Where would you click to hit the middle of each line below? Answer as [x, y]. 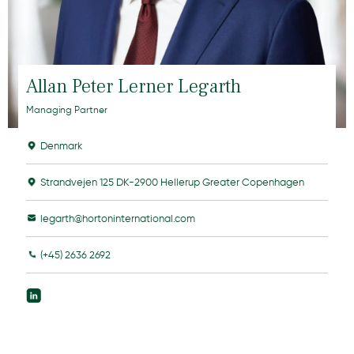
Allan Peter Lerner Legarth [133, 86]
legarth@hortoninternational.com [117, 218]
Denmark [61, 145]
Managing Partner [66, 109]
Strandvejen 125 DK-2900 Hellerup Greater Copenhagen [172, 182]
